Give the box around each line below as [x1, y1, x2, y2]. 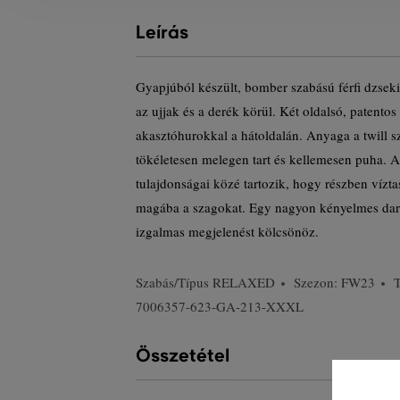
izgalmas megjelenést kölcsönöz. [136, 222, 319, 240]
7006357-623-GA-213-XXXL [136, 297, 304, 315]
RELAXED [212, 273, 275, 291]
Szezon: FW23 [294, 273, 375, 291]
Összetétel [136, 345, 229, 367]
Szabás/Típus [136, 273, 212, 291]
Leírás [136, 21, 188, 44]
